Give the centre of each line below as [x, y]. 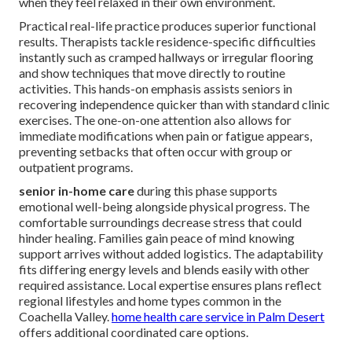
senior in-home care [77, 190]
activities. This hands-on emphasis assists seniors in [156, 88]
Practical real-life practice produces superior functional [167, 25]
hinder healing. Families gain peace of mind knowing [157, 237]
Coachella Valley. [65, 316]
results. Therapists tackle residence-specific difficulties [167, 41]
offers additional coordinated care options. [134, 332]
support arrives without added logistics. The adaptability [171, 253]
